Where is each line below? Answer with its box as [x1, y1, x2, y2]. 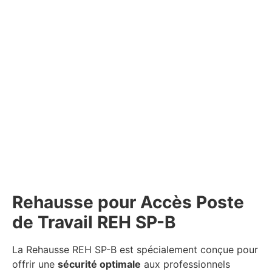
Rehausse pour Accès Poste [12, 192, 244, 213]
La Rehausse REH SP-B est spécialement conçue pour [12, 243, 258, 256]
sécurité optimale [58, 258, 141, 271]
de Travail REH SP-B [12, 212, 176, 233]
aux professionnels [141, 258, 230, 271]
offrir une [12, 258, 58, 271]
